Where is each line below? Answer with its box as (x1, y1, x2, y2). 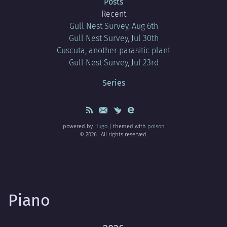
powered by (62, 123, 94, 130)
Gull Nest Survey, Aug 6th (69, 21, 158, 31)
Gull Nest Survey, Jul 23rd (68, 57, 159, 67)
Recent (101, 9, 126, 19)
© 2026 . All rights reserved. (80, 131, 147, 138)
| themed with (107, 123, 147, 130)
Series (102, 78, 125, 88)
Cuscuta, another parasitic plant (57, 45, 170, 55)
